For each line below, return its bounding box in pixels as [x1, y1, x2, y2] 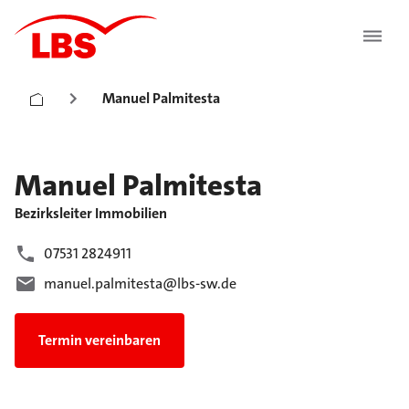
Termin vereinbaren [38, 330, 161, 351]
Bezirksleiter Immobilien [15, 204, 167, 223]
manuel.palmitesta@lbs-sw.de [44, 274, 236, 294]
